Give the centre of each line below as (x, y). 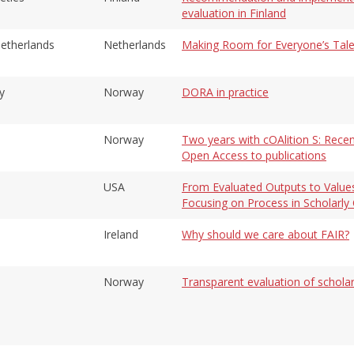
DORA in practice (225, 92)
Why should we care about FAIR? (265, 234)
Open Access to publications (254, 155)
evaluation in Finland (234, 13)
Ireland (121, 234)
